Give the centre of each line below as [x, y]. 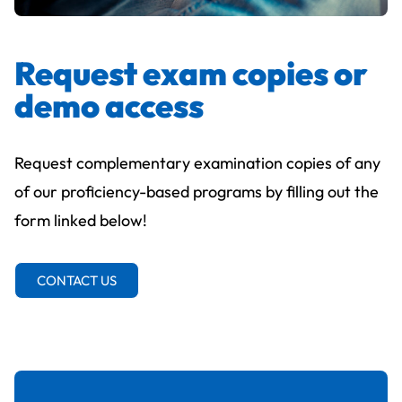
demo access [109, 106]
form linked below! [81, 221]
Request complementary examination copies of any [197, 163]
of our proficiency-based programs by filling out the [197, 192]
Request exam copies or [191, 74]
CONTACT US [77, 281]
